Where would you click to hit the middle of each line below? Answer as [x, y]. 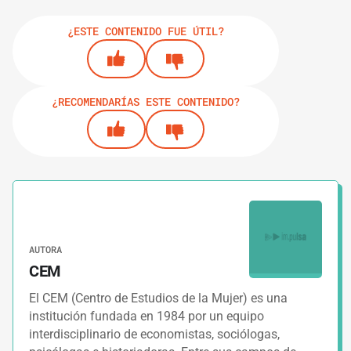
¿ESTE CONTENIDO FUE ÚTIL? [146, 31]
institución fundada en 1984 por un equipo [147, 317]
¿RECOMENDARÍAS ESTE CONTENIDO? [146, 102]
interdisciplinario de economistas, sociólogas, [154, 335]
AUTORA [45, 250]
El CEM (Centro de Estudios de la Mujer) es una [158, 299]
